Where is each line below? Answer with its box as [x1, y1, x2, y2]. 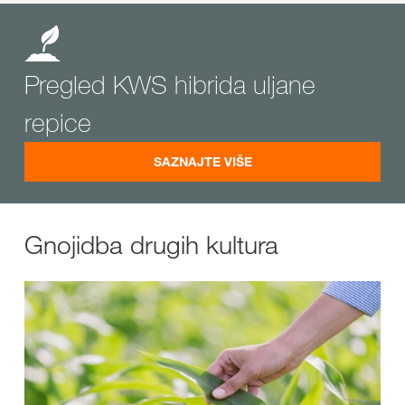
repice [24, 106, 91, 138]
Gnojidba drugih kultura [24, 228, 278, 260]
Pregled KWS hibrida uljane [24, 68, 316, 100]
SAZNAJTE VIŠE [153, 153, 252, 169]
